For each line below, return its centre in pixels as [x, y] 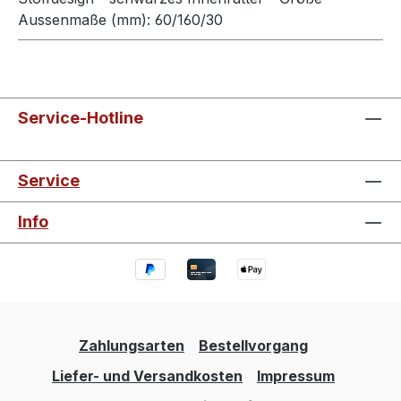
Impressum [296, 376]
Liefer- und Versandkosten [147, 376]
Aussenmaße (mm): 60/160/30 [120, 19]
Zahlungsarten [132, 346]
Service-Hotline [81, 117]
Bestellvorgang [253, 346]
